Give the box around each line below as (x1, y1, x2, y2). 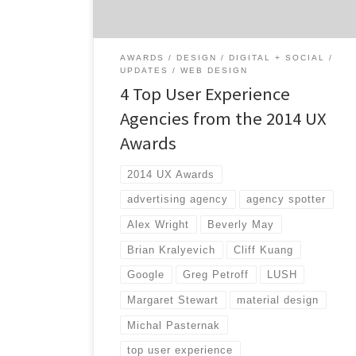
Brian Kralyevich (127, 243, 216, 256)
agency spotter (246, 193, 327, 206)
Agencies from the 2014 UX (120, 107, 327, 130)
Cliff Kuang (234, 243, 294, 256)
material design (237, 293, 319, 306)
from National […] (109, 17, 211, 33)
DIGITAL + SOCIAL (229, 53, 326, 63)
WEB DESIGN (180, 66, 249, 75)
